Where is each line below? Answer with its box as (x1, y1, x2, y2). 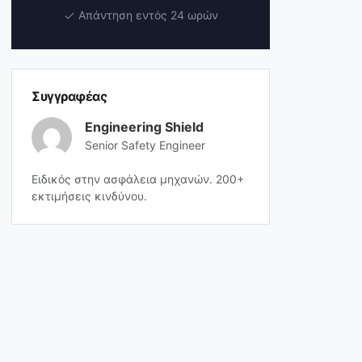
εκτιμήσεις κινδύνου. (32, 189, 147, 203)
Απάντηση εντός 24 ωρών (74, 8, 218, 22)
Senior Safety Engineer (85, 138, 205, 152)
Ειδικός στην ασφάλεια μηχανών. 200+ (32, 172, 244, 186)
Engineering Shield (85, 119, 204, 135)
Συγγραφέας (32, 88, 107, 104)
